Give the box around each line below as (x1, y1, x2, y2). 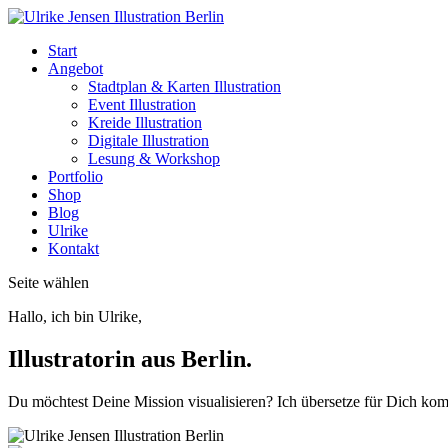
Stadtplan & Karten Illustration (88, 78, 281, 95)
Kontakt (48, 240, 99, 257)
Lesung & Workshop (88, 150, 220, 167)
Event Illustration (88, 96, 196, 113)
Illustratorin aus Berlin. (8, 345, 252, 372)
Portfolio (48, 168, 103, 185)
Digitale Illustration (88, 132, 209, 149)
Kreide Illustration (88, 114, 202, 131)
